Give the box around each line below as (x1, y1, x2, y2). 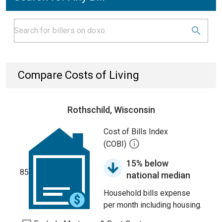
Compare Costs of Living (18, 69, 139, 81)
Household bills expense (104, 188, 190, 198)
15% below (126, 158, 168, 168)
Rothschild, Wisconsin (67, 105, 155, 115)
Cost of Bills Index (104, 127, 168, 136)
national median (126, 170, 190, 180)
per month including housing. (104, 200, 202, 210)
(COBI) (104, 139, 128, 149)
